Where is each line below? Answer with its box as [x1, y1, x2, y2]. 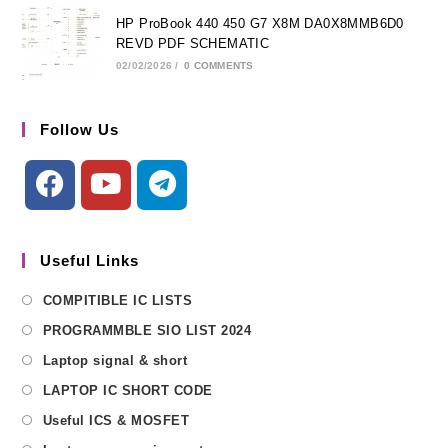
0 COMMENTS [184, 60, 254, 72]
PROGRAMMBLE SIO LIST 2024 [42, 322, 252, 338]
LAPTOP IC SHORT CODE [42, 382, 213, 398]
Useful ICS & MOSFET [42, 412, 190, 428]
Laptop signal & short [42, 352, 188, 368]
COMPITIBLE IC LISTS [42, 292, 193, 308]
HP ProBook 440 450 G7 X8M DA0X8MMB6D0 [115, 16, 404, 32]
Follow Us [40, 120, 120, 138]
